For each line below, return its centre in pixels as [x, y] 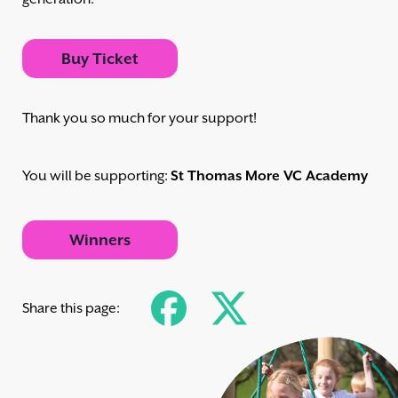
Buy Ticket [100, 59]
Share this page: [71, 309]
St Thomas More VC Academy [269, 176]
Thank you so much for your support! [139, 119]
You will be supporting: [96, 176]
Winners [100, 240]
